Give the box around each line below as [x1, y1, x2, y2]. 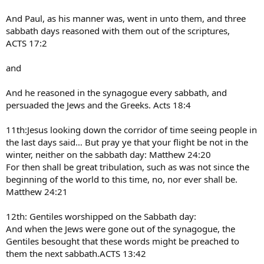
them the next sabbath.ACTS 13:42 [6, 247, 146, 259]
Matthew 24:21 [6, 185, 68, 197]
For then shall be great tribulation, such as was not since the [6, 160, 249, 173]
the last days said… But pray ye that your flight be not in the [6, 136, 248, 148]
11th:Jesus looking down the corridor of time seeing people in [6, 123, 257, 136]
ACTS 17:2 [6, 37, 47, 49]
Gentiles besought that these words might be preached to [6, 235, 239, 247]
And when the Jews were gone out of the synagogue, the [6, 222, 235, 235]
